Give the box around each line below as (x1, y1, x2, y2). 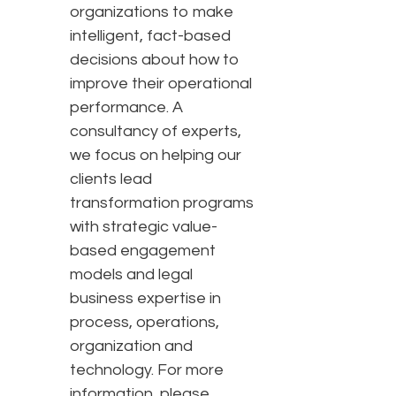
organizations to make (70, 4, 233, 21)
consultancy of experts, (70, 123, 241, 141)
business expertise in (70, 290, 221, 308)
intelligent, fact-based (70, 27, 231, 45)
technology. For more (70, 362, 224, 379)
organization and (70, 338, 193, 355)
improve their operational (70, 75, 252, 93)
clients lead (70, 171, 152, 188)
